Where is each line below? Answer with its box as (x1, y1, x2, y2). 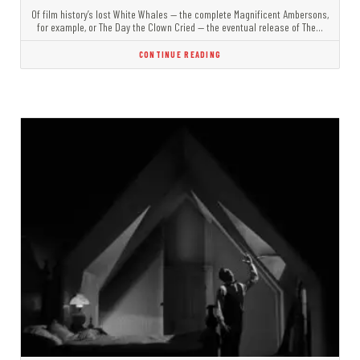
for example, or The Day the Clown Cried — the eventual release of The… (37, 20, 323, 35)
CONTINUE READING (138, 49, 222, 60)
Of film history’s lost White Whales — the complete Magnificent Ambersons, (31, 7, 329, 22)
